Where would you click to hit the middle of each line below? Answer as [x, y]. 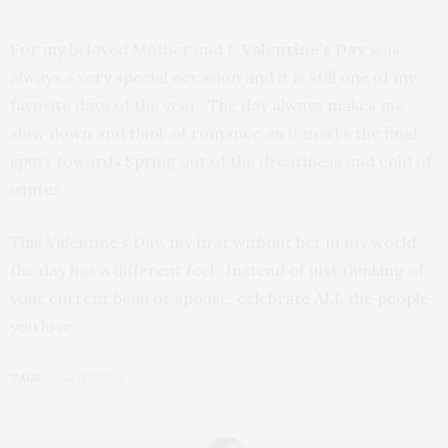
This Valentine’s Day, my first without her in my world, [215, 242]
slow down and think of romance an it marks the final [213, 133]
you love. [43, 326]
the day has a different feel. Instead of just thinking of [217, 270]
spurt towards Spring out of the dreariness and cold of [221, 161]
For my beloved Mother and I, [125, 49]
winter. [37, 189]
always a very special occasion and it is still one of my [213, 77]
